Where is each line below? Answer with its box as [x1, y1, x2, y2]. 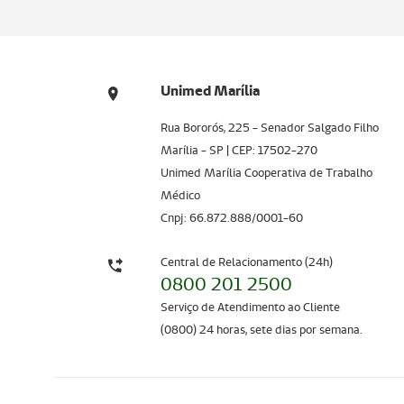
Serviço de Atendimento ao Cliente [160, 298, 340, 315]
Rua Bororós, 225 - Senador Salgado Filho [160, 119, 379, 135]
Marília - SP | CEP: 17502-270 [160, 142, 317, 158]
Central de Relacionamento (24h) [160, 253, 333, 270]
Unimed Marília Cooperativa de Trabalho [160, 164, 372, 180]
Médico [160, 187, 200, 203]
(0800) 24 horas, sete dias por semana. [160, 321, 363, 337]
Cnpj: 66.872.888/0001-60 [160, 209, 303, 225]
